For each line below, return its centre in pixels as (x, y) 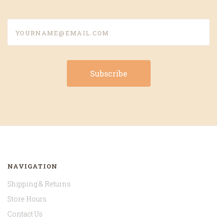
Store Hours (27, 199)
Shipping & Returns (39, 184)
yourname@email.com (48, 25)
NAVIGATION (33, 166)
